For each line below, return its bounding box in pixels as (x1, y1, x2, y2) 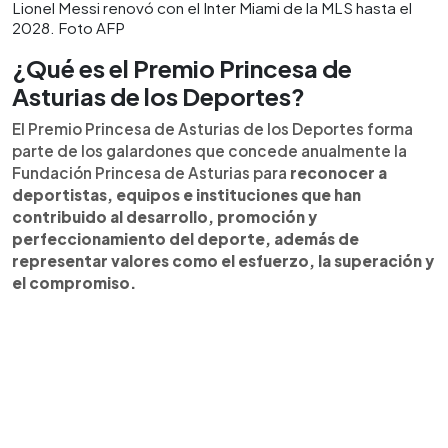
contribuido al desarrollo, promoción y (12, 207, 317, 227)
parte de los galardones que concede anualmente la (12, 141, 407, 161)
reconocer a (290, 163, 387, 183)
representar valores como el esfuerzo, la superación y (12, 251, 434, 271)
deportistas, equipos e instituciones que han (12, 185, 361, 205)
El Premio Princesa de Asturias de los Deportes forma (12, 119, 413, 139)
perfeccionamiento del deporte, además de (12, 229, 359, 249)
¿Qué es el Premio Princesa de (12, 53, 352, 84)
